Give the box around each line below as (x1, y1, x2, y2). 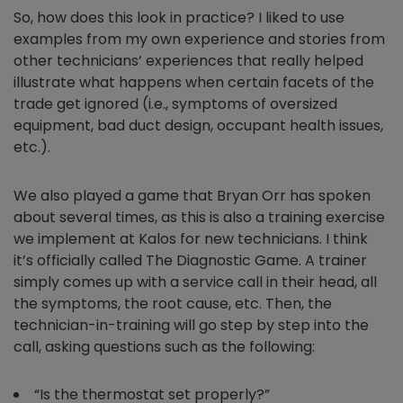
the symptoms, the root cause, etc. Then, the (13, 293, 332, 314)
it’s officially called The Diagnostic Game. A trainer (13, 250, 367, 271)
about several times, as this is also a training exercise (13, 207, 385, 228)
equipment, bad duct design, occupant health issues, (13, 115, 383, 136)
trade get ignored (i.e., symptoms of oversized (13, 94, 337, 114)
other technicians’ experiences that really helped (13, 50, 363, 71)
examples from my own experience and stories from (13, 29, 385, 49)
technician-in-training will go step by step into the (13, 315, 369, 336)
